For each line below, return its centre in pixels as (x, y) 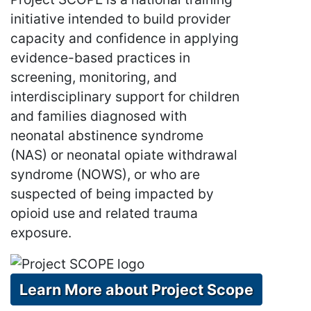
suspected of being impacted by (112, 193)
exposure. (41, 232)
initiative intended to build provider (120, 18)
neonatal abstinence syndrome (107, 135)
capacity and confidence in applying (125, 38)
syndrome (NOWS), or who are (105, 174)
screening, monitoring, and (94, 77)
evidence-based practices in (100, 57)
